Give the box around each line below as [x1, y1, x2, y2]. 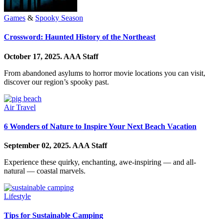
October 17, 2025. [4, 52, 64, 61]
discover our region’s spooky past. [4, 77, 109, 86]
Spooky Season [35, 14, 83, 22]
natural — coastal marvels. [4, 167, 86, 175]
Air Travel [4, 103, 36, 111]
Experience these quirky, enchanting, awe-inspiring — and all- [4, 158, 196, 167]
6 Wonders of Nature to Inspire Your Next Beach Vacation [4, 122, 197, 131]
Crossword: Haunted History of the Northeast [4, 33, 155, 42]
